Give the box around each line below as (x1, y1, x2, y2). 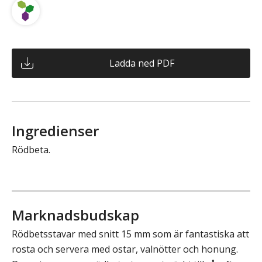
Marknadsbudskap (12, 205, 139, 225)
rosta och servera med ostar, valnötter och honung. (12, 243, 238, 256)
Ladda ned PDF (109, 57, 174, 70)
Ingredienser (12, 121, 99, 141)
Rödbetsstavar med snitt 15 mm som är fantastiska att (12, 227, 249, 241)
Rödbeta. (12, 143, 50, 157)
